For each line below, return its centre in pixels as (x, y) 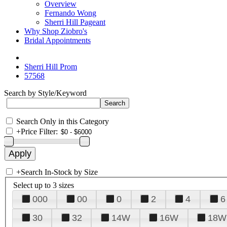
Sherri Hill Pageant (75, 22)
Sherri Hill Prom (51, 67)
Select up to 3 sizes (44, 185)
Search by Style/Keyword (45, 93)
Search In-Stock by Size (59, 172)
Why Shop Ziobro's (56, 31)
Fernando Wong (70, 13)
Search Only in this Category (63, 121)
